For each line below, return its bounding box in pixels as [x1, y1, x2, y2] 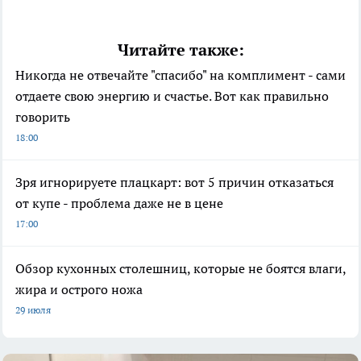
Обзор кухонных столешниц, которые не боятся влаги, [15, 259, 346, 276]
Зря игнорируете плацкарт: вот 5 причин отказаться [15, 173, 334, 190]
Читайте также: [117, 39, 244, 60]
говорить [15, 108, 70, 125]
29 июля [15, 303, 51, 316]
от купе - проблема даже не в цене [15, 194, 223, 211]
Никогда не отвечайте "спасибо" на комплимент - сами [15, 66, 346, 83]
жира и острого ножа [15, 280, 143, 297]
